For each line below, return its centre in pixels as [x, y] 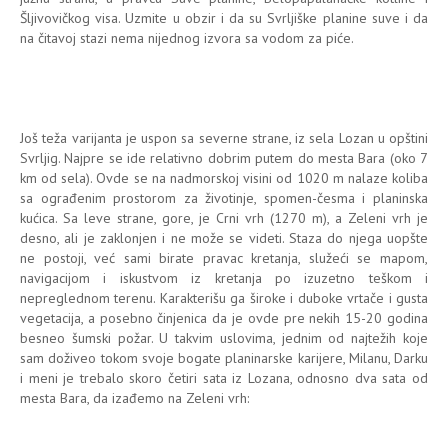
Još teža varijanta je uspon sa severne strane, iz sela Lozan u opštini [224, 137]
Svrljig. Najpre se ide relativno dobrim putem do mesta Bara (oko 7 [224, 157]
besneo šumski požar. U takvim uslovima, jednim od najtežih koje [224, 337]
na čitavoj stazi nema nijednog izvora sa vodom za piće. [187, 37]
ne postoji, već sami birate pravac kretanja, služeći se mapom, [224, 257]
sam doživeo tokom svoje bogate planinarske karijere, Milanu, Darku [224, 357]
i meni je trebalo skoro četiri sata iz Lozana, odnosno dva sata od [224, 377]
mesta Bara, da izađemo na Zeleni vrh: [134, 397]
